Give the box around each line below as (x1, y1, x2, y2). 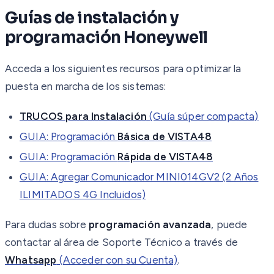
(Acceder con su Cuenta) (56, 253, 178, 266)
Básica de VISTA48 (117, 130, 212, 143)
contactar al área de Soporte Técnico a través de (5, 235, 239, 248)
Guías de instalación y (5, 7, 179, 28)
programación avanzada (88, 218, 212, 231)
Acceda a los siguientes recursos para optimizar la (5, 62, 242, 75)
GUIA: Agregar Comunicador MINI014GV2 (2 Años (20, 170, 259, 183)
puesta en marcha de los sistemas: (5, 80, 166, 92)
